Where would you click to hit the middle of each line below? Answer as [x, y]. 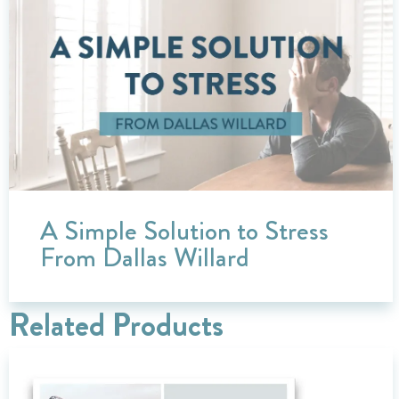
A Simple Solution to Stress [184, 230]
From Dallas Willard [145, 257]
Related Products [116, 325]
